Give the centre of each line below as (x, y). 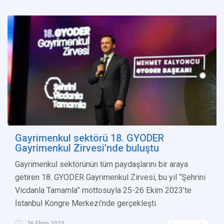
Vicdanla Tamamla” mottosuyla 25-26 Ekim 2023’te (103, 190)
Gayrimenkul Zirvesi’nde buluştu (87, 148)
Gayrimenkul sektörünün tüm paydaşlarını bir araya (101, 164)
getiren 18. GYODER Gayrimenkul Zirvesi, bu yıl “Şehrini (110, 177)
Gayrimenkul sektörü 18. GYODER (89, 138)
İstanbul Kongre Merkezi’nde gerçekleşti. (86, 203)
